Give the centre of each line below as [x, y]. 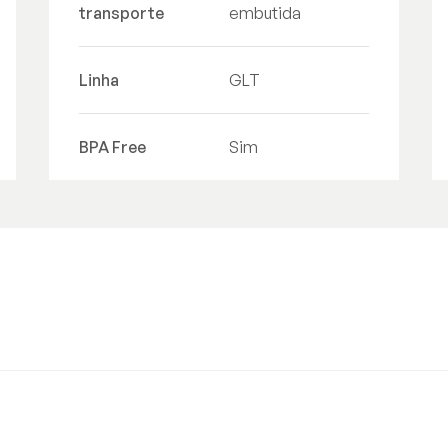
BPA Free [112, 147]
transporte [121, 13]
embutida [265, 13]
